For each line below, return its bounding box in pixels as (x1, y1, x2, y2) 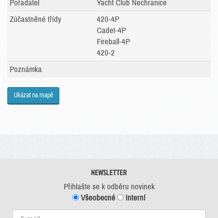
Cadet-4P (97, 26, 126, 35)
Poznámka (10, 65, 42, 73)
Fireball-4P (97, 37, 130, 46)
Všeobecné (79, 194, 115, 202)
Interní (124, 194, 145, 202)
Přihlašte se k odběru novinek (63, 182, 155, 191)
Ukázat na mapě (14, 91, 53, 99)
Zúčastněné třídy (10, 15, 61, 23)
